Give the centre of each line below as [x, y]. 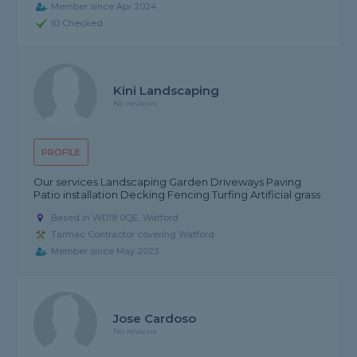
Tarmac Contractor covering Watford [133, 235]
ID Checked [77, 24]
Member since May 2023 [105, 251]
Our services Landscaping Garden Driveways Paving [168, 182]
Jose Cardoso [155, 319]
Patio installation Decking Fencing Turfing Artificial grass [177, 195]
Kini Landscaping [167, 91]
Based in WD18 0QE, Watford [115, 218]
